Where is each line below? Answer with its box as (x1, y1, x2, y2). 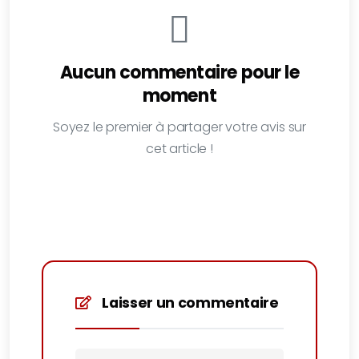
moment (142, 83, 217, 109)
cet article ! (146, 139, 213, 159)
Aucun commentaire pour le (59, 60, 300, 86)
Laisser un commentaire (99, 293, 279, 313)
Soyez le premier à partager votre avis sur (52, 118, 307, 137)
